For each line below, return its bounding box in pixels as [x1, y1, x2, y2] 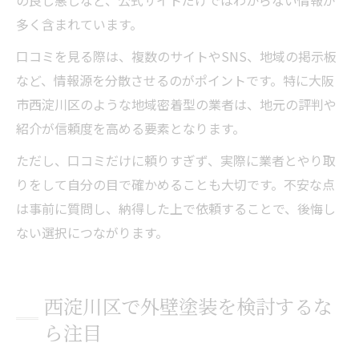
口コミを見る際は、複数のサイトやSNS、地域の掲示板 [16, 46, 337, 66]
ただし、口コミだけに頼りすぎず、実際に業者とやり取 [16, 150, 336, 170]
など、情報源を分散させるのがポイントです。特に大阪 [16, 70, 334, 90]
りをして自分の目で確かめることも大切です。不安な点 [16, 174, 335, 194]
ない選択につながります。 [16, 222, 168, 242]
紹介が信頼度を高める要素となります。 [16, 118, 245, 138]
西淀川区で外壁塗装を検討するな [44, 291, 333, 320]
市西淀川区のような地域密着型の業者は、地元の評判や [16, 94, 337, 114]
